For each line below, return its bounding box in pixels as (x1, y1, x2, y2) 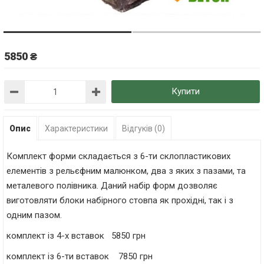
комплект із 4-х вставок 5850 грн (6, 230, 146, 241)
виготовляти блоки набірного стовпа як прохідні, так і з (6, 195, 233, 206)
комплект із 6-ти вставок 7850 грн (6, 251, 153, 262)
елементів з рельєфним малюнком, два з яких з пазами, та (6, 166, 246, 176)
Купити (171, 86, 200, 97)
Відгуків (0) (122, 124, 165, 133)
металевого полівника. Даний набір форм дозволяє (6, 180, 217, 191)
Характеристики (45, 124, 108, 133)
